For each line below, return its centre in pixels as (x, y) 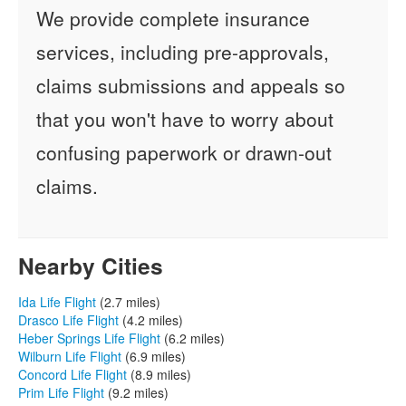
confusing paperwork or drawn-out (184, 152)
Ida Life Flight (57, 301)
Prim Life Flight (61, 392)
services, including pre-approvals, (183, 51)
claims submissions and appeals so (191, 85)
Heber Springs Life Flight (89, 338)
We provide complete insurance (173, 18)
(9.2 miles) (136, 392)
